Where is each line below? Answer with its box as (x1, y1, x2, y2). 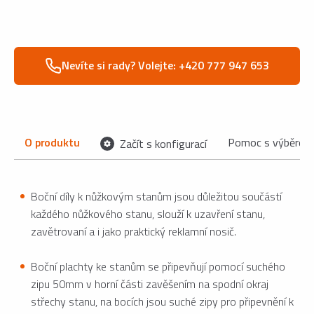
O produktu (25, 134, 80, 151)
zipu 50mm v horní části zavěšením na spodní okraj (31, 275, 268, 293)
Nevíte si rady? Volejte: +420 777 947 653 (62, 57, 269, 74)
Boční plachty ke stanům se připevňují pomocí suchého (31, 258, 285, 275)
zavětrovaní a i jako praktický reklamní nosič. (31, 223, 236, 240)
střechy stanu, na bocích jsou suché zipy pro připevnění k (31, 293, 294, 310)
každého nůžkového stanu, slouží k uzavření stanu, (31, 205, 265, 223)
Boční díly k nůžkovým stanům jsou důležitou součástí (31, 188, 282, 205)
